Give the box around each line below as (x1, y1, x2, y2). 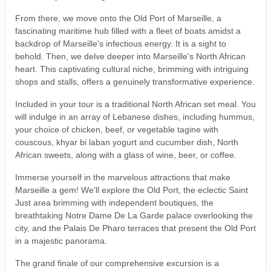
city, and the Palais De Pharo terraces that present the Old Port (15, 223, 256, 233)
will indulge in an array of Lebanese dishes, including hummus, (15, 112, 255, 122)
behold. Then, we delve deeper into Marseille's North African (15, 51, 246, 62)
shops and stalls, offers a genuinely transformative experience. (15, 77, 255, 87)
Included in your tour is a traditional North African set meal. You (15, 99, 256, 109)
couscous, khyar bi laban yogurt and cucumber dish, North (15, 137, 238, 148)
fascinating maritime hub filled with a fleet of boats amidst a (15, 26, 241, 36)
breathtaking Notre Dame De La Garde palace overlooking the (15, 211, 253, 221)
